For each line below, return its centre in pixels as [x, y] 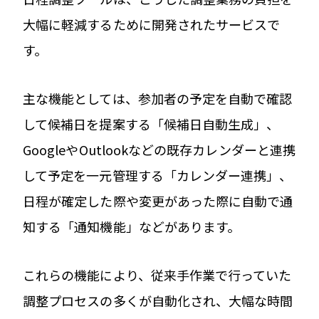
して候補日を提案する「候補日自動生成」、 [151, 124]
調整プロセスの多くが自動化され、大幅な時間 [158, 300]
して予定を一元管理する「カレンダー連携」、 [158, 175]
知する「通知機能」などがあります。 [132, 226]
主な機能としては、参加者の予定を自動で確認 [158, 98]
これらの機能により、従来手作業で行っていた [157, 274]
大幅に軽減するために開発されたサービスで [152, 24]
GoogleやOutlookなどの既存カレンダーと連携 [159, 149]
